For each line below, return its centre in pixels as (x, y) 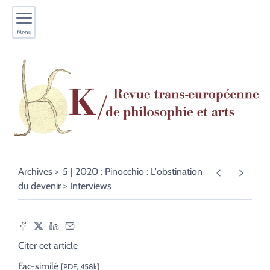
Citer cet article (48, 246)
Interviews (91, 186)
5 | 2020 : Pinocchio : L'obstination (133, 172)
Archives (35, 172)
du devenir (39, 186)
